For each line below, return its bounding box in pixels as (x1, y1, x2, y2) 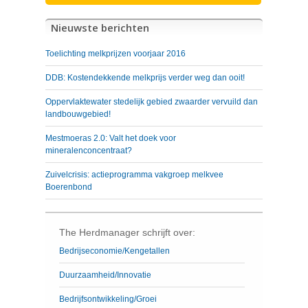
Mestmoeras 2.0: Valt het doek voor (45, 133, 176, 143)
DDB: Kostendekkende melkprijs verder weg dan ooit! (45, 73, 245, 82)
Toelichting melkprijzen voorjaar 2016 (45, 49, 186, 58)
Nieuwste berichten (51, 21, 149, 34)
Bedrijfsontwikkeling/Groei (59, 294, 157, 304)
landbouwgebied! (45, 109, 111, 119)
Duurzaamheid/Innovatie (59, 270, 151, 280)
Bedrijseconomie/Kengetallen (59, 246, 170, 256)
